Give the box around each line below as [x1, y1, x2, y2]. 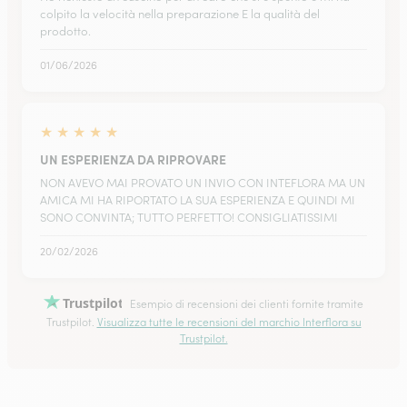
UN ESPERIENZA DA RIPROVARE [40, 150, 226, 168]
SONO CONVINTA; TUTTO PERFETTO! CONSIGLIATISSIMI [40, 210, 338, 225]
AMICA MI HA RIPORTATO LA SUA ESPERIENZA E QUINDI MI [40, 193, 355, 208]
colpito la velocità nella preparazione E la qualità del [40, 6, 320, 22]
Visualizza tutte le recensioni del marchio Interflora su [96, 315, 362, 330]
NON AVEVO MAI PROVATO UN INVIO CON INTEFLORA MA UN [40, 175, 365, 191]
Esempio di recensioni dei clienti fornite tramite [127, 297, 364, 311]
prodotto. [40, 24, 91, 39]
